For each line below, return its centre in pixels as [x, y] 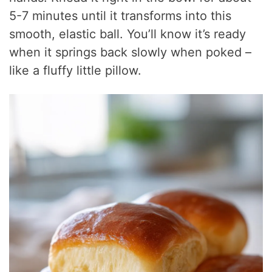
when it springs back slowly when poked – [131, 52]
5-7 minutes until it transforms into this [121, 15]
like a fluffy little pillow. [76, 70]
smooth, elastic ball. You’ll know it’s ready [128, 34]
